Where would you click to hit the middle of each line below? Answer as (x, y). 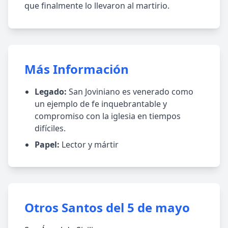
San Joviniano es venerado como (130, 92)
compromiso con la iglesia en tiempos (108, 116)
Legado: (51, 92)
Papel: (47, 145)
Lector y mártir (89, 145)
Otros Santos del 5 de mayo (107, 207)
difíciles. (50, 128)
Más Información (77, 69)
